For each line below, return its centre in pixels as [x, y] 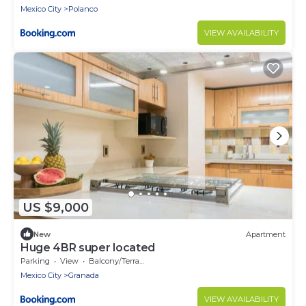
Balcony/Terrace [114, 261]
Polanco [83, 9]
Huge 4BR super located [88, 248]
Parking [35, 261]
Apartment [266, 234]
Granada [84, 276]
